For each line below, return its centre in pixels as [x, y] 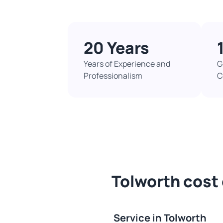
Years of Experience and [127, 64]
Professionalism [113, 76]
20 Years [116, 48]
